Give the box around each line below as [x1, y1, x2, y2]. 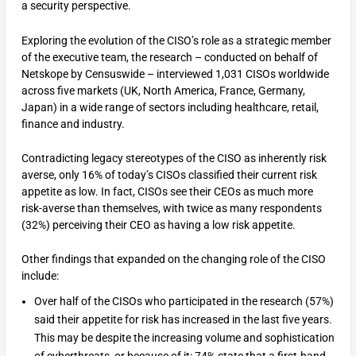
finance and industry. [21, 117, 127, 130]
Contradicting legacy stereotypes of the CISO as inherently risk [21, 151, 327, 164]
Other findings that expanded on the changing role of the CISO [21, 253, 326, 266]
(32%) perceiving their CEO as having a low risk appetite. [21, 218, 296, 231]
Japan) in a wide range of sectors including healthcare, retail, [21, 100, 319, 114]
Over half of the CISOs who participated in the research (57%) [33, 295, 334, 308]
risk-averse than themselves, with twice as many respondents [21, 201, 322, 215]
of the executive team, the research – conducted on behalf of [21, 50, 318, 64]
